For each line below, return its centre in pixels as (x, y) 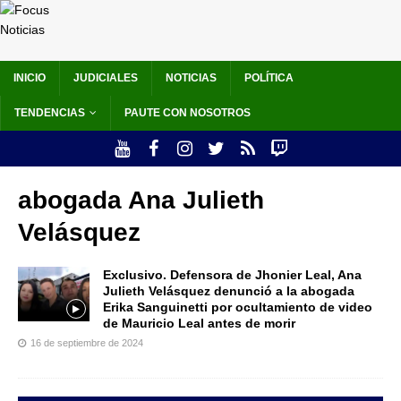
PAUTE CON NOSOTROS (188, 113)
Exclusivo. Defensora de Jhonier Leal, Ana (232, 275)
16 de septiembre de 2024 (87, 343)
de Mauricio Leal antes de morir (199, 324)
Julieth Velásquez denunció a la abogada (229, 291)
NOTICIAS (191, 78)
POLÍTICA (269, 78)
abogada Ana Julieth (141, 200)
